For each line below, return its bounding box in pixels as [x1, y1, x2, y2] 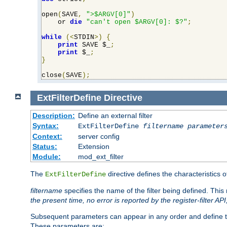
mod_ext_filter [78, 152, 124, 161]
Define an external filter [78, 111, 153, 120]
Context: [32, 132, 62, 140]
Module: [32, 152, 61, 161]
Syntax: [32, 121, 59, 130]
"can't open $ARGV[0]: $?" [86, 18, 187, 26]
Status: [32, 142, 57, 150]
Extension [78, 142, 109, 150]
